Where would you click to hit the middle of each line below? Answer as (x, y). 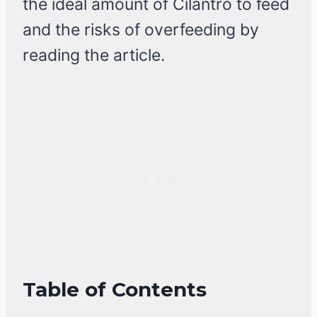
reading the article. (94, 56)
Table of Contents (115, 290)
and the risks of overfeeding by (141, 30)
